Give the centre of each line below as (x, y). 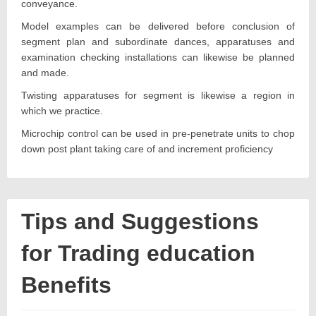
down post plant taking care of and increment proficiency (147, 148)
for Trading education (138, 253)
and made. (45, 72)
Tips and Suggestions (140, 221)
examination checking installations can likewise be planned (158, 57)
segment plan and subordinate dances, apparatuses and (158, 41)
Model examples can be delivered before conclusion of (158, 26)
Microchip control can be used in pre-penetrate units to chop (158, 133)
